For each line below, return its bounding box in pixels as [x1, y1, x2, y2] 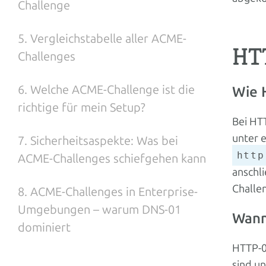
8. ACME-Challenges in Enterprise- [18, 185, 198, 199]
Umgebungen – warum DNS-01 [18, 202, 181, 217]
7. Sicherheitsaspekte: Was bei [18, 134, 178, 148]
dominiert [18, 220, 71, 235]
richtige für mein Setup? [18, 100, 145, 115]
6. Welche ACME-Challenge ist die [18, 83, 195, 97]
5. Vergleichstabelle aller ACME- [18, 31, 186, 46]
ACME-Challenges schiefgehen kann [18, 151, 206, 166]
